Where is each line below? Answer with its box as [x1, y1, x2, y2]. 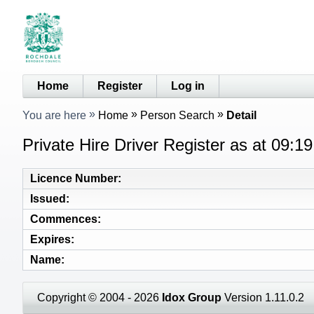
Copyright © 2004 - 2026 [37, 291, 162, 303]
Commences [30, 212, 97, 225]
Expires [30, 233, 71, 245]
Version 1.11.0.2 [221, 291, 304, 303]
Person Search [140, 109, 214, 121]
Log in [171, 79, 205, 92]
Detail [226, 109, 257, 121]
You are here [22, 109, 86, 121]
